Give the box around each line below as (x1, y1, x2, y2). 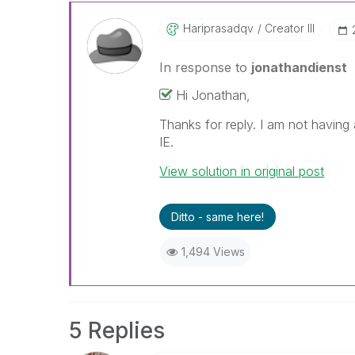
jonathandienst (251, 59, 348, 75)
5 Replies (69, 317, 165, 344)
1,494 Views (181, 245, 245, 258)
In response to (159, 59, 252, 75)
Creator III (261, 21, 315, 35)
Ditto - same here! (171, 210, 265, 223)
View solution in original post (159, 163, 325, 179)
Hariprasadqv (183, 21, 254, 35)
